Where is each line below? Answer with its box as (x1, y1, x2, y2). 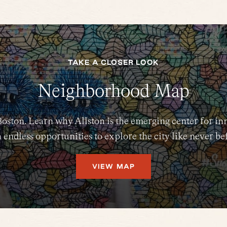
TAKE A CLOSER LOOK (68, 58, 159, 66)
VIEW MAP (92, 163, 135, 170)
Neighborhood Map (37, 80, 190, 101)
